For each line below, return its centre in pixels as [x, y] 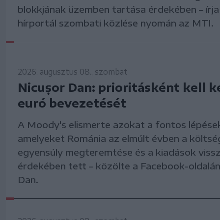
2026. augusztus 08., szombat [73, 72]
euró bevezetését [72, 103]
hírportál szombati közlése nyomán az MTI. [116, 23]
